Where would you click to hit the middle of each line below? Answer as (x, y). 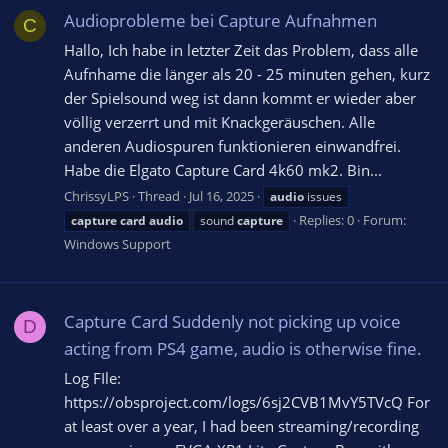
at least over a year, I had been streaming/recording (241, 425)
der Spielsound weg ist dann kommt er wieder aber (240, 97)
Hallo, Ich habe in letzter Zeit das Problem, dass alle (241, 49)
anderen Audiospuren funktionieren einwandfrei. (232, 145)
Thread (159, 195)
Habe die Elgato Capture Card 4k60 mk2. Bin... (223, 169)
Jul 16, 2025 (221, 195)
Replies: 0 (326, 219)
